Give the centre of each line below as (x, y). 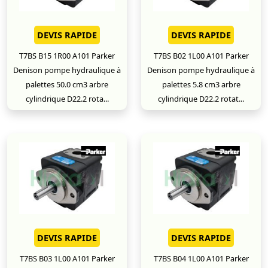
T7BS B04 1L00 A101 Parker (201, 258)
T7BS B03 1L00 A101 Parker (67, 258)
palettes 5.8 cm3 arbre (201, 84)
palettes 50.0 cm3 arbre (67, 84)
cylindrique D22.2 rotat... (201, 99)
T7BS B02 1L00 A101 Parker (201, 56)
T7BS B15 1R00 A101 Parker (67, 56)
